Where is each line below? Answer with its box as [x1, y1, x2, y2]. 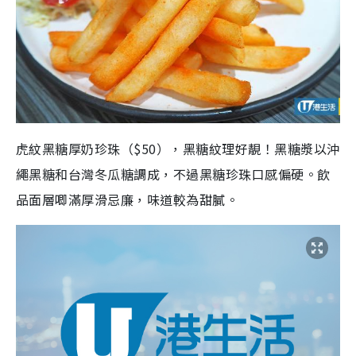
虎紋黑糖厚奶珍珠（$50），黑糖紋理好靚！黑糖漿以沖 [16, 139, 340, 158]
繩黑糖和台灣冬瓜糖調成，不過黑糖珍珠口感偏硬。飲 [16, 164, 331, 184]
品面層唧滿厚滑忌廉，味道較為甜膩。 [16, 190, 239, 209]
